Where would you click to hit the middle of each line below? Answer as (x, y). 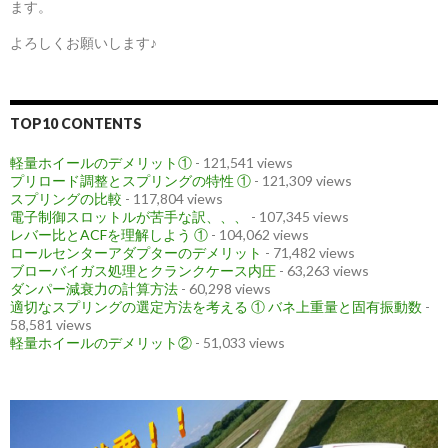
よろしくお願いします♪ (83, 43)
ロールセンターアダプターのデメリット (136, 253)
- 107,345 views (298, 217)
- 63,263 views (322, 271)
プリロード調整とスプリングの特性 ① (130, 181)
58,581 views (51, 325)
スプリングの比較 (66, 199)
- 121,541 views (242, 163)
